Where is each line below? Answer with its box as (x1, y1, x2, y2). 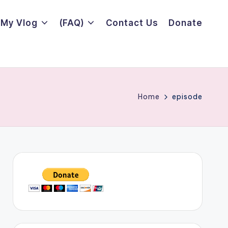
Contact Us (106, 17, 158, 28)
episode (172, 92, 203, 101)
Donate (168, 17, 203, 28)
